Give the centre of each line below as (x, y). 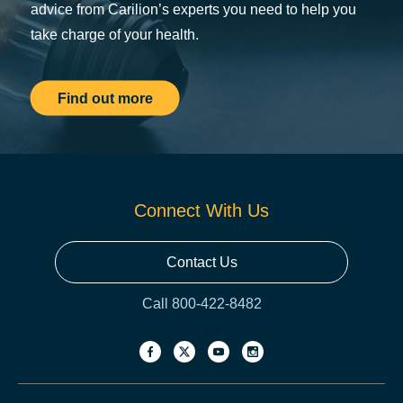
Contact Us (201, 262)
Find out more (105, 98)
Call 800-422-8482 (201, 304)
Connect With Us (201, 210)
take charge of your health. (114, 34)
